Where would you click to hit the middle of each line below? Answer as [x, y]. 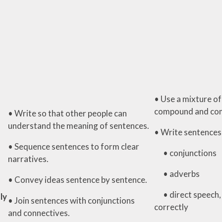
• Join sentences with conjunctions [71, 200]
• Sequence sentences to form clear [73, 146]
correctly [171, 207]
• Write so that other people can [67, 113]
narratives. [28, 159]
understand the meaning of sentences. [78, 125]
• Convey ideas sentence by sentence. [77, 179]
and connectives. [39, 213]
